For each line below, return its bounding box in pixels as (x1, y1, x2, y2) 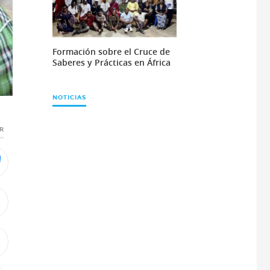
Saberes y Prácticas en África (52, 56, 171, 68)
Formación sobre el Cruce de (52, 45, 170, 57)
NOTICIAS (52, 93, 86, 101)
